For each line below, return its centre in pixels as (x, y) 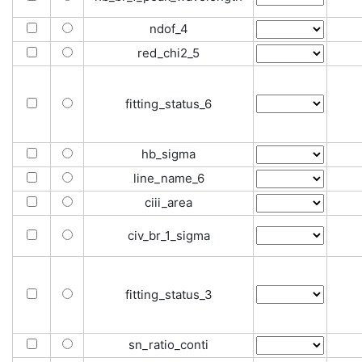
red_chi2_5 (168, 53)
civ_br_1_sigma (168, 236)
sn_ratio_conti (168, 345)
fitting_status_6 (168, 104)
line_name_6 (168, 178)
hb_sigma (168, 154)
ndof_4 (168, 29)
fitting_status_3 (168, 295)
